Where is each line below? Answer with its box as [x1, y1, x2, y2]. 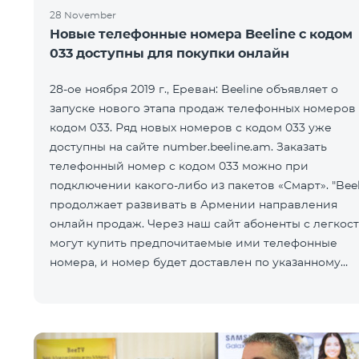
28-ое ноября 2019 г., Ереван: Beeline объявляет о [50, 82, 338, 96]
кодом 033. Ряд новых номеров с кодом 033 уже [50, 120, 332, 135]
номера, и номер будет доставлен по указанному [50, 255, 341, 269]
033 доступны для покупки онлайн [50, 46, 289, 61]
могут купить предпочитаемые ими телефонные [50, 236, 337, 250]
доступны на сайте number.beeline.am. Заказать [50, 139, 327, 154]
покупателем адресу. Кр [50, 274, 193, 288]
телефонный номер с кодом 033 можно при [50, 159, 309, 173]
